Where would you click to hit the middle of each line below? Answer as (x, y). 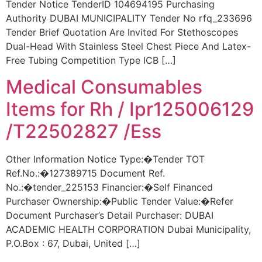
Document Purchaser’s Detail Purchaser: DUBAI (110, 215)
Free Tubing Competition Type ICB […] (91, 61)
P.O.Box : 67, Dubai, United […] (73, 243)
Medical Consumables (104, 87)
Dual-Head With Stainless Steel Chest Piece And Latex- (128, 46)
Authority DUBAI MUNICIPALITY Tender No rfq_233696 (129, 18)
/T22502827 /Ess (84, 131)
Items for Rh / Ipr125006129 (130, 109)
